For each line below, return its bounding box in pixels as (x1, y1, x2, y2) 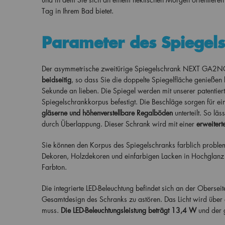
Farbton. (41, 162, 67, 172)
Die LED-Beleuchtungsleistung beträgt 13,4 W (60, 205, 196, 215)
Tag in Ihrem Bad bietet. (41, 6, 114, 16)
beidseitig (41, 75, 71, 84)
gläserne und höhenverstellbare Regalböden (41, 108, 173, 118)
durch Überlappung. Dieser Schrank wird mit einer (41, 119, 196, 129)
